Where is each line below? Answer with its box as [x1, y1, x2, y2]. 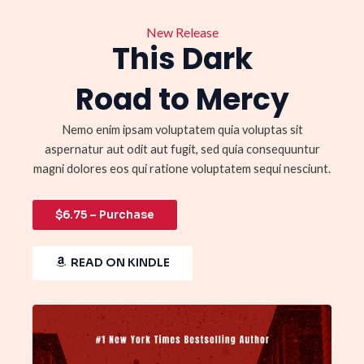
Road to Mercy [75, 79, 289, 121]
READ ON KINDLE [70, 255, 170, 270]
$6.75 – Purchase [55, 207, 154, 222]
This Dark [111, 38, 253, 80]
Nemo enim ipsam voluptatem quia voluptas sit [61, 123, 303, 137]
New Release [145, 24, 219, 41]
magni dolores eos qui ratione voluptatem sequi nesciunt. [33, 162, 331, 176]
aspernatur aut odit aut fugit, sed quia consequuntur [44, 142, 320, 157]
